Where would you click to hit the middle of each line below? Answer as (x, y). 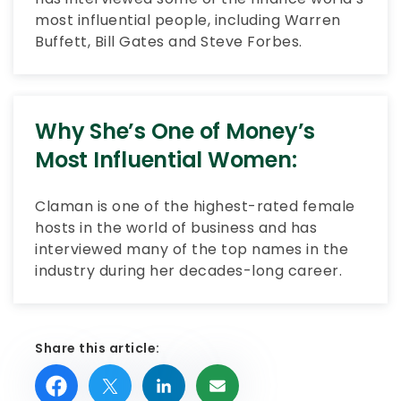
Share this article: (98, 348)
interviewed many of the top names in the (192, 249)
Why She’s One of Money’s (175, 131)
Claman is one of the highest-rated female (195, 206)
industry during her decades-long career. (188, 271)
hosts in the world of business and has (176, 228)
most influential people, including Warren (188, 20)
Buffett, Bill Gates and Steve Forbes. (169, 42)
